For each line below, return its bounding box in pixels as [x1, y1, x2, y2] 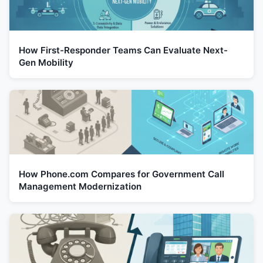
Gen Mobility [19, 56, 73, 68]
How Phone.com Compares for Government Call [19, 168, 224, 180]
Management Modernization [19, 180, 141, 192]
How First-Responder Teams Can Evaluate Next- [19, 44, 228, 56]
